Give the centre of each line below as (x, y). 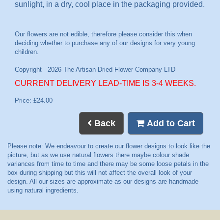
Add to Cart (170, 124)
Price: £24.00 (34, 100)
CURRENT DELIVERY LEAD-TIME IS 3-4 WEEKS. (105, 83)
